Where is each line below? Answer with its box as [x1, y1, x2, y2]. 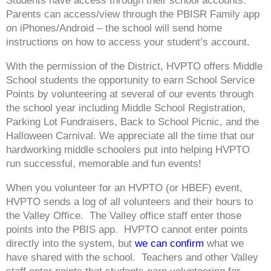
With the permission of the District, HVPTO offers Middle [6, 60, 263, 72]
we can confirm [135, 238, 204, 249]
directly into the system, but [6, 238, 135, 249]
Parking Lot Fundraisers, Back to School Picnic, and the [6, 116, 259, 128]
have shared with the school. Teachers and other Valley [6, 252, 258, 263]
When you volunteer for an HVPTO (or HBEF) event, [6, 182, 243, 194]
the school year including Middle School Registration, [6, 102, 246, 114]
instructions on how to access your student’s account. [6, 36, 250, 48]
